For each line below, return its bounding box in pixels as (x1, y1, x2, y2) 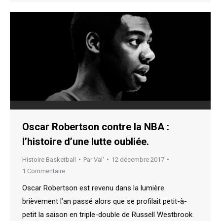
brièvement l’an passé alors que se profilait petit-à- (22, 196, 187, 206)
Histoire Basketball (22, 155, 76, 163)
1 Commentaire (22, 167, 65, 175)
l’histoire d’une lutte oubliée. (22, 135, 149, 147)
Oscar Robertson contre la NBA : (22, 120, 169, 133)
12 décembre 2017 (111, 155, 164, 163)
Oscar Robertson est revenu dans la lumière (22, 183, 164, 192)
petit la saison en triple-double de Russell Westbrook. (22, 210, 194, 219)
